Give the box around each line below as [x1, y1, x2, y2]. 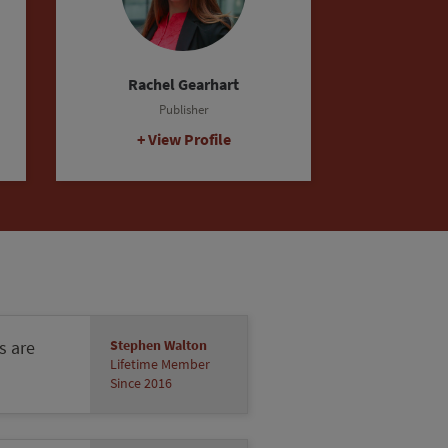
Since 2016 [110, 373, 173, 393]
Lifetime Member [110, 354, 211, 374]
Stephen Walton [110, 335, 208, 355]
